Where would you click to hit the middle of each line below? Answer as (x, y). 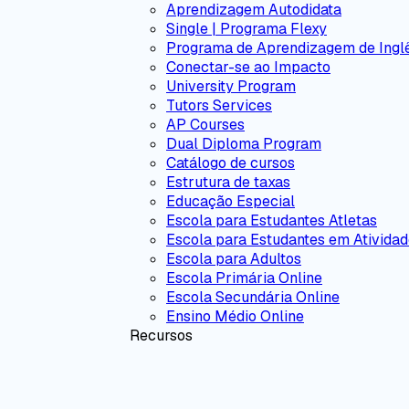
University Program (231, 86)
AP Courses (205, 125)
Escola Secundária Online (253, 297)
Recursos (161, 336)
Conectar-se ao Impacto (248, 67)
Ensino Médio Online (235, 316)
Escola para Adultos (234, 259)
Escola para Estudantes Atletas (272, 220)
